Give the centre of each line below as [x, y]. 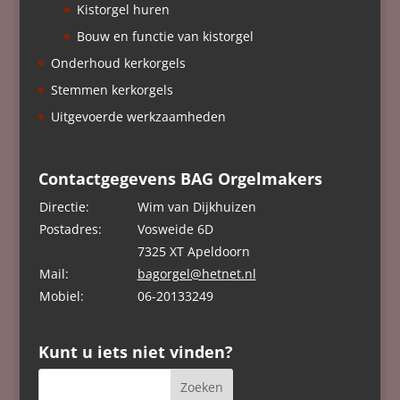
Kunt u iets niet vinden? [135, 352]
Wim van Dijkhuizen [196, 206]
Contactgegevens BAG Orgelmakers [180, 178]
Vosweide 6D [175, 229]
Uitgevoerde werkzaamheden [138, 117]
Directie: [64, 206]
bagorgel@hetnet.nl [196, 273]
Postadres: [70, 229]
